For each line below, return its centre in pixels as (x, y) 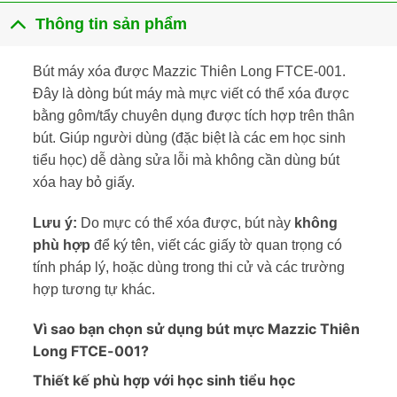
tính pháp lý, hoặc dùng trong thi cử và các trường (188, 267)
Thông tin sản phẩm (112, 24)
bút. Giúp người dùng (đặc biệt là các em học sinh (189, 137)
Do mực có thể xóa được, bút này (187, 222)
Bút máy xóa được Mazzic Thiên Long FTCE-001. (189, 71)
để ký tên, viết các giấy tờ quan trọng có (216, 245)
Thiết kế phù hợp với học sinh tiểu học (163, 381)
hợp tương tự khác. (93, 289)
